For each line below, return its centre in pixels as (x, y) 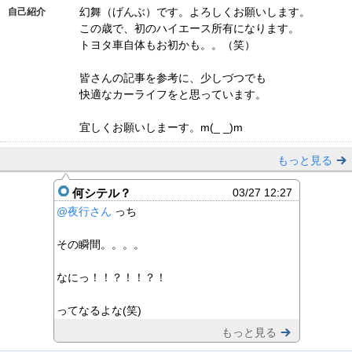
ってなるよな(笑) (99, 311)
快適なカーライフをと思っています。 (173, 95)
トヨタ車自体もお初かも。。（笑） (167, 45)
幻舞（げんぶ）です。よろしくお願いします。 (195, 12)
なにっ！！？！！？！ (111, 278)
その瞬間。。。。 (100, 245)
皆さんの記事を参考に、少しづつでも (173, 78)
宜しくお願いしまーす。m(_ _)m (163, 128)
